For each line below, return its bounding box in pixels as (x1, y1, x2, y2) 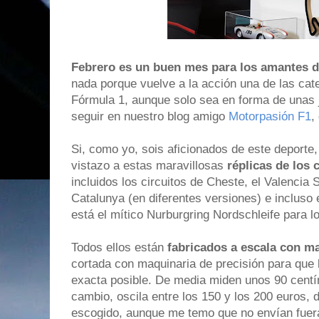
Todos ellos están (71, 241, 167, 255)
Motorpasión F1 (229, 110, 311, 124)
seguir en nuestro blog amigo (71, 110, 229, 124)
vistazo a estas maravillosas (71, 159, 224, 173)
